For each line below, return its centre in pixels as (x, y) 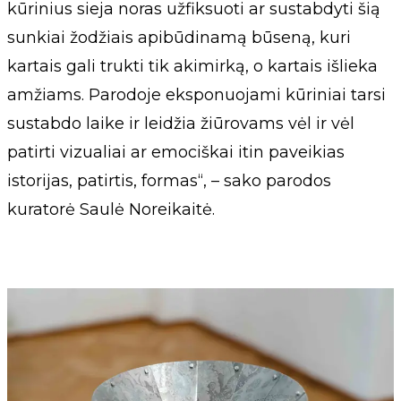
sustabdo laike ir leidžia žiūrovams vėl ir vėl (181, 123)
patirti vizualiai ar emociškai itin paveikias (176, 152)
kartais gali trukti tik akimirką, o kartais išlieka (192, 66)
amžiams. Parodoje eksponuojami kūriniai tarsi (196, 94)
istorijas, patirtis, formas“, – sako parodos (169, 180)
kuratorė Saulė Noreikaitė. (111, 209)
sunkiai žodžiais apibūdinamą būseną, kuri (179, 37)
